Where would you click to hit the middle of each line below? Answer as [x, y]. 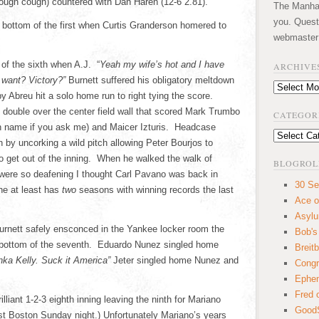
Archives [291, 87]
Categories [295, 136]
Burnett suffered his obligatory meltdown [150, 80]
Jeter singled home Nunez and [174, 260]
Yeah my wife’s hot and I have [162, 64]
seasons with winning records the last [155, 190]
